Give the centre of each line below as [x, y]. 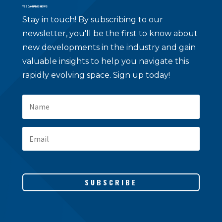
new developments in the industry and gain [109, 47]
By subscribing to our [120, 19]
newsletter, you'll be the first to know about [110, 33]
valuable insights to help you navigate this [105, 61]
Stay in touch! [50, 19]
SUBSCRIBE [111, 182]
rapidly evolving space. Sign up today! [96, 75]
